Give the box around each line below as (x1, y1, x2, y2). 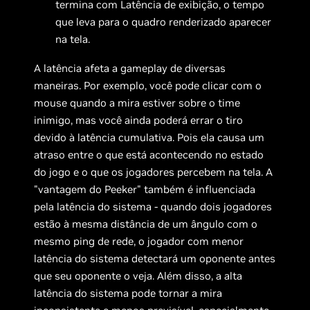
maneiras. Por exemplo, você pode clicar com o (34, 79, 262, 93)
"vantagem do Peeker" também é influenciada (34, 183, 256, 197)
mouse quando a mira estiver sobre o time (34, 96, 241, 110)
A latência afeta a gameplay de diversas (34, 62, 226, 75)
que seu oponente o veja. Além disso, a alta (34, 269, 243, 283)
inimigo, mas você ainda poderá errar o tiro (34, 113, 244, 127)
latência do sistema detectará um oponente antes (34, 252, 276, 266)
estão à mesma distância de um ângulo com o (34, 217, 258, 231)
